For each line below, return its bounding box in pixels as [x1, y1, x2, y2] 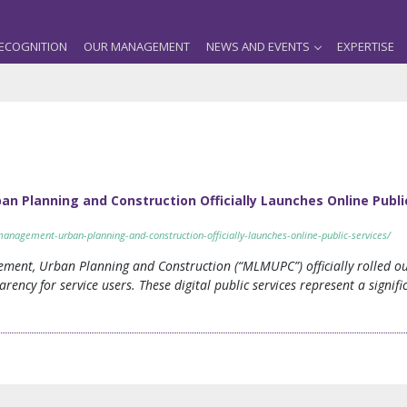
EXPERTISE [337, 38, 394, 55]
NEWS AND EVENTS [206, 38, 310, 55]
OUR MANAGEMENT [84, 38, 190, 55]
